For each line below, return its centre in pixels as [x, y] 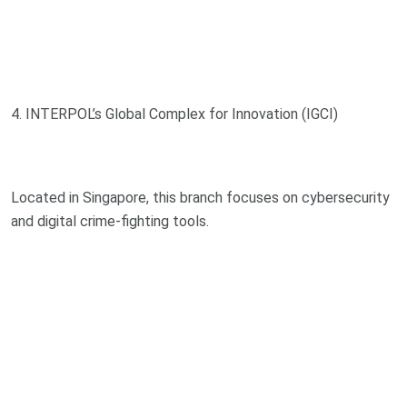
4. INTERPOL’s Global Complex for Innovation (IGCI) [174, 114]
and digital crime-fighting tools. [110, 221]
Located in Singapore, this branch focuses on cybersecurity [200, 197]
